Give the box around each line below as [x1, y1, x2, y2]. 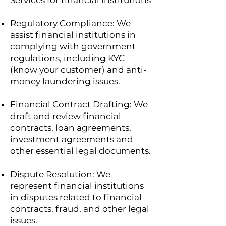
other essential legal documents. [10, 146, 151, 156]
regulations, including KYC [10, 53, 125, 63]
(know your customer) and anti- [10, 65, 147, 75]
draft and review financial [10, 111, 121, 121]
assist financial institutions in [10, 30, 136, 40]
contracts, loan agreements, [10, 123, 131, 133]
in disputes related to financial [10, 192, 142, 202]
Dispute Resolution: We [10, 169, 110, 179]
